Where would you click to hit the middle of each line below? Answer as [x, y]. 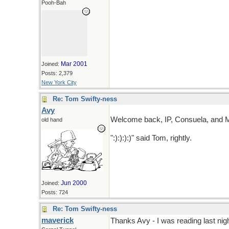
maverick [58, 220]
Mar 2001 [74, 64]
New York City [59, 82]
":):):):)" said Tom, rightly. [151, 138]
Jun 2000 [74, 183]
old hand [52, 120]
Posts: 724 [55, 192]
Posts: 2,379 [57, 73]
